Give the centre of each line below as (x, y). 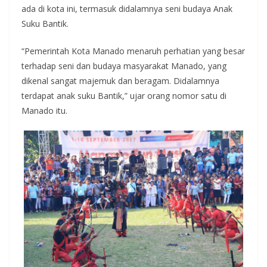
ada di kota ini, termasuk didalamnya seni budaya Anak (127, 8)
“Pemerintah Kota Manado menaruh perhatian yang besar (133, 51)
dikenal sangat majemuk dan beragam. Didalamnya (120, 80)
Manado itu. (44, 110)
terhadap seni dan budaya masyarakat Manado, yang (124, 66)
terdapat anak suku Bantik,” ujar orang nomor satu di (124, 95)
